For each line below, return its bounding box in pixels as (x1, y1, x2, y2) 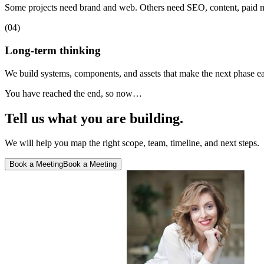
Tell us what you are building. (5, 110, 183, 126)
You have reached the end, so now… (5, 88, 142, 98)
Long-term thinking (5, 44, 101, 57)
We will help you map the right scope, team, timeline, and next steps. (5, 138, 259, 148)
